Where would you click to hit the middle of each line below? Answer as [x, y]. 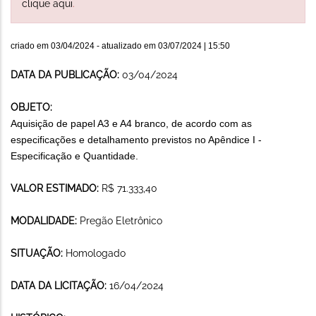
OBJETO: [31, 107]
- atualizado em [126, 45]
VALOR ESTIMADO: [56, 188]
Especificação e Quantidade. [74, 156]
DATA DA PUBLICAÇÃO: [66, 74]
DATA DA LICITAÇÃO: [60, 285]
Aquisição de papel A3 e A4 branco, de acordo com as [131, 123]
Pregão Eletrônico [121, 220]
